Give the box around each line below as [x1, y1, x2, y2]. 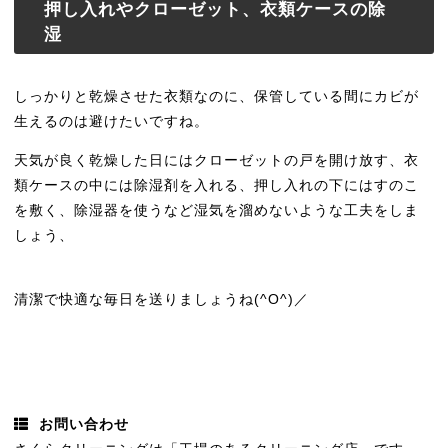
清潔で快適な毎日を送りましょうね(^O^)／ [14, 291, 310, 308]
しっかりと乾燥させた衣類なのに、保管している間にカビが [14, 88, 420, 105]
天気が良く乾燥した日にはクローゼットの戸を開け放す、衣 [14, 152, 420, 169]
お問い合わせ [29, 416, 130, 433]
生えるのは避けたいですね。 [14, 113, 210, 130]
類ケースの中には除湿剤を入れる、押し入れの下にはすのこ [14, 177, 420, 194]
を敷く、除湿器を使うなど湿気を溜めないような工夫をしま [14, 202, 420, 219]
